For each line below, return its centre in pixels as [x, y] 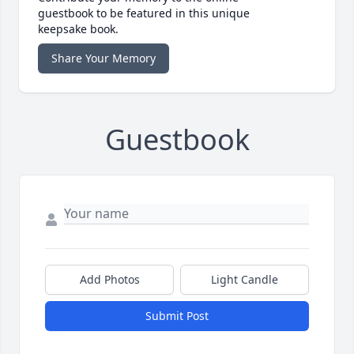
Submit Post [177, 316]
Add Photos [109, 280]
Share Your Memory [104, 58]
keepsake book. [78, 29]
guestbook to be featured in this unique [144, 13]
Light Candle [245, 280]
